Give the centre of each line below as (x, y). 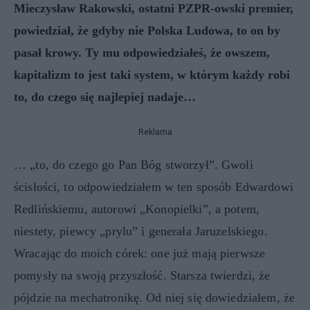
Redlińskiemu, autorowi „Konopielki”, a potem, (137, 209)
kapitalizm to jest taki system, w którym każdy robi (152, 74)
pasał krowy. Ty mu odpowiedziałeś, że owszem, (142, 52)
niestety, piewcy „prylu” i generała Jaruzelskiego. (141, 231)
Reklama (155, 132)
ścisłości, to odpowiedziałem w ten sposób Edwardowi (154, 186)
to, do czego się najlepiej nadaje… (105, 97)
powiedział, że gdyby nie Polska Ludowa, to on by (147, 30)
